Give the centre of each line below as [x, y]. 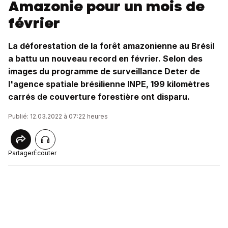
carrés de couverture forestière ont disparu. [99, 97]
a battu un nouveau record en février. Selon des [105, 59]
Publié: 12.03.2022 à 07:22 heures [58, 116]
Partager [21, 153]
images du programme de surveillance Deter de [104, 71]
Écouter [45, 153]
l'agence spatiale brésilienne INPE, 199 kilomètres [109, 84]
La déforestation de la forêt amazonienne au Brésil [111, 46]
